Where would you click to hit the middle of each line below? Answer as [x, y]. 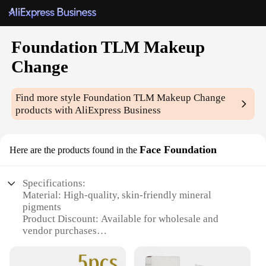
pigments [42, 207]
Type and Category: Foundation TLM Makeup [119, 243]
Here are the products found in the [73, 150]
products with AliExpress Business [88, 110]
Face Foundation [178, 150]
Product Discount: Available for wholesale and [121, 219]
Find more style [50, 98]
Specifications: [54, 183]
